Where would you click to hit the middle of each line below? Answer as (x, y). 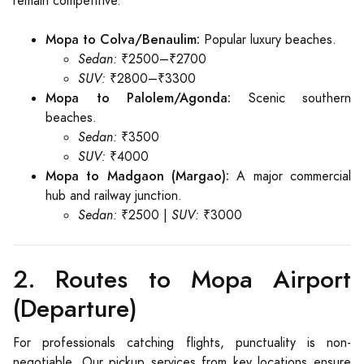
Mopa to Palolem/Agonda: (138, 98)
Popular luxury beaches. (268, 40)
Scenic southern (291, 98)
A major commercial (290, 176)
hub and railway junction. (114, 196)
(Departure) (75, 309)
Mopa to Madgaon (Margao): (137, 176)
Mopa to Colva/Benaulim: (123, 39)
